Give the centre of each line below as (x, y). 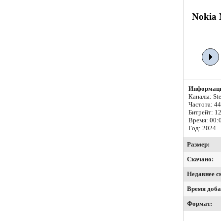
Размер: (198, 145)
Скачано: (200, 159)
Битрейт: (202, 112)
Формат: (200, 204)
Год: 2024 (202, 128)
